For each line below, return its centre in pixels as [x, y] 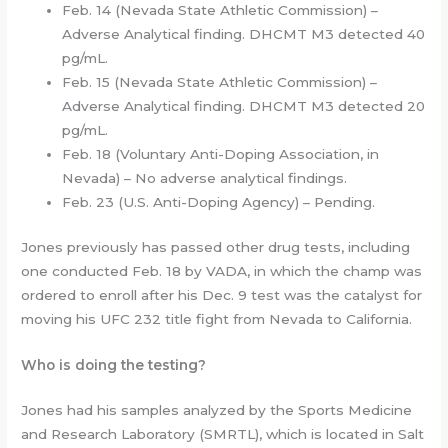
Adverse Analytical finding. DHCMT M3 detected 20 [244, 106]
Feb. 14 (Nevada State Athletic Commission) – [220, 10]
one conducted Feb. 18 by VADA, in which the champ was [222, 270]
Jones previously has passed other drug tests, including [216, 246]
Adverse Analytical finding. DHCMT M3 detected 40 [244, 34]
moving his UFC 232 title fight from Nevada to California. [217, 318]
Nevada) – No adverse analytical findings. [205, 178]
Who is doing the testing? [114, 364]
